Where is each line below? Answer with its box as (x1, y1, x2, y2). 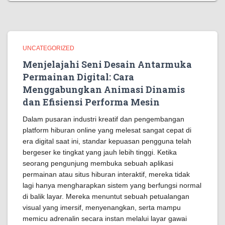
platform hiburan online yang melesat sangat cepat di (23, 126, 191, 134)
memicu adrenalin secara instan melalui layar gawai (23, 214, 187, 222)
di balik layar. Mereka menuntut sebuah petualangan (23, 192, 189, 200)
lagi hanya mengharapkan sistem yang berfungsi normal (23, 181, 201, 189)
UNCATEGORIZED (23, 45, 74, 52)
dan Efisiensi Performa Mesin (23, 96, 160, 108)
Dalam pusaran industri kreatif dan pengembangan (23, 115, 184, 123)
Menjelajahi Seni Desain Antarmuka (23, 58, 192, 70)
